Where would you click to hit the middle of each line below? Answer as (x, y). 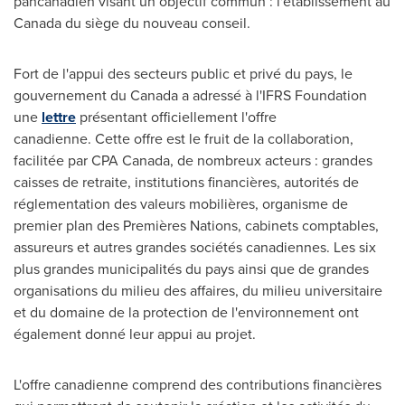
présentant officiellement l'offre (176, 117)
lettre (59, 117)
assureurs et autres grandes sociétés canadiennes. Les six (195, 247)
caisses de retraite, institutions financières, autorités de (186, 182)
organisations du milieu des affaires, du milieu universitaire (198, 291)
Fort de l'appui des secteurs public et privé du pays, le (183, 74)
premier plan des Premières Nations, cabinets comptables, (196, 226)
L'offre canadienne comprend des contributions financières (198, 385)
